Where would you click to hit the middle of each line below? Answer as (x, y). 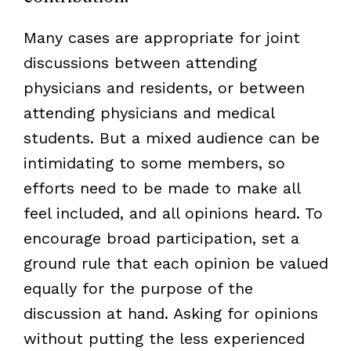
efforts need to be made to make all (161, 188)
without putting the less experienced (164, 338)
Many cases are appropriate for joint (161, 37)
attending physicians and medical (148, 112)
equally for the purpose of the (138, 288)
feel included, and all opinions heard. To (173, 213)
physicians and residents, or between (164, 87)
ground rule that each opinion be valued (175, 263)
